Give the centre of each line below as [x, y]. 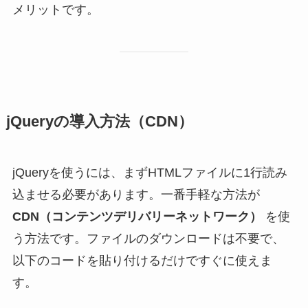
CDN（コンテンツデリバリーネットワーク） [137, 216]
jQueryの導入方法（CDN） [99, 121]
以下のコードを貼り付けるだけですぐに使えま [142, 260]
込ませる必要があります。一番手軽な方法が [136, 194]
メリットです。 [55, 9]
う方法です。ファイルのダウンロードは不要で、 [148, 238]
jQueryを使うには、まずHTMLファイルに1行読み [150, 172]
